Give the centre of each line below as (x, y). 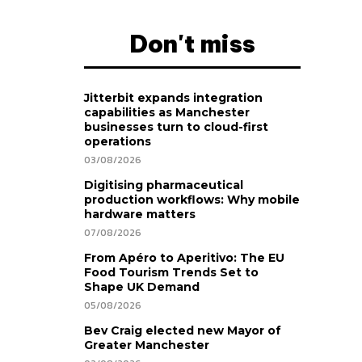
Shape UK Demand (142, 286)
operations (118, 141)
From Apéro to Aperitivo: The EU (184, 257)
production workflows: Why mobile (192, 199)
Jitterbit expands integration (173, 97)
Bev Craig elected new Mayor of (183, 330)
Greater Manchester (147, 345)
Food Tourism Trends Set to (171, 272)
